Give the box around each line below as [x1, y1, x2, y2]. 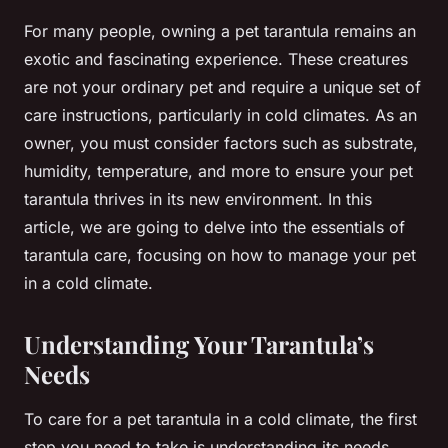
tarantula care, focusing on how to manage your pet [24, 245, 416, 266]
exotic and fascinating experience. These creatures [24, 49, 408, 70]
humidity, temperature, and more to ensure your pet [24, 161, 413, 182]
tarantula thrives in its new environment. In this [24, 189, 372, 210]
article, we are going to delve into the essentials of [24, 217, 405, 238]
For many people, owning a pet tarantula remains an [24, 21, 416, 42]
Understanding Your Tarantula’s [24, 328, 374, 361]
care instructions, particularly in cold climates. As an [24, 105, 417, 126]
